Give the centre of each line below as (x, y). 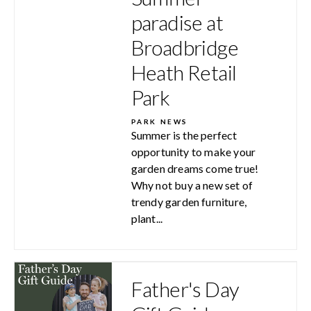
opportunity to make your (193, 151)
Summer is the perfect (184, 135)
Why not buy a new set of (192, 185)
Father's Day (185, 288)
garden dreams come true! (195, 168)
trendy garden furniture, (189, 201)
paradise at (177, 22)
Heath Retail (184, 72)
